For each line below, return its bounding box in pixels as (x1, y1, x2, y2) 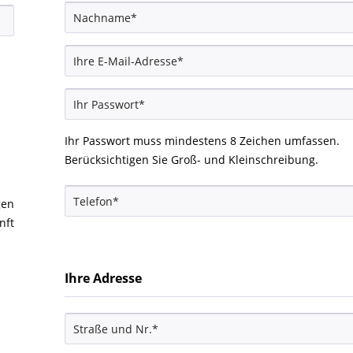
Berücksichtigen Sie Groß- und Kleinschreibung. (64, 152, 318, 167)
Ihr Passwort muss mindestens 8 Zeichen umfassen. (64, 133, 340, 148)
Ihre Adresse (64, 269, 142, 287)
